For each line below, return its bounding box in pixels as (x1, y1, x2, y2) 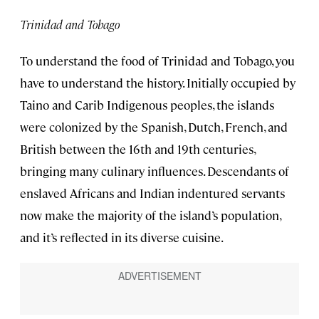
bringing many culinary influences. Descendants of (20, 163, 289, 179)
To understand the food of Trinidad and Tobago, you (20, 53, 295, 69)
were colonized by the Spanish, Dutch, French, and (20, 119, 288, 135)
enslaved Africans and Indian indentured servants (20, 185, 285, 202)
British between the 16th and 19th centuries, (20, 141, 255, 157)
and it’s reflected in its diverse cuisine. (20, 229, 224, 246)
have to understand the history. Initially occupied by (20, 75, 296, 91)
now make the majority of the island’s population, (20, 207, 281, 224)
